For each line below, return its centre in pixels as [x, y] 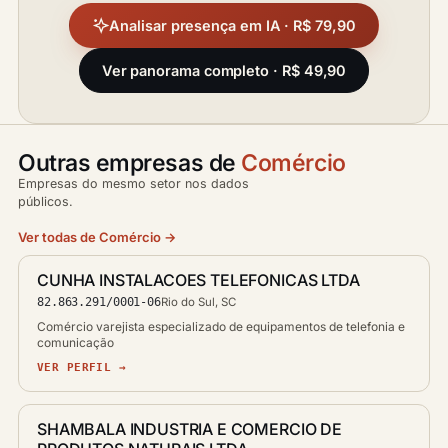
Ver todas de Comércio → [97, 236]
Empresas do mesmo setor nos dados [133, 183]
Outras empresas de [130, 162]
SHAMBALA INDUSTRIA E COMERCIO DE [189, 428]
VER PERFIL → [82, 366]
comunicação [75, 342]
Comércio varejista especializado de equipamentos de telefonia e [221, 326]
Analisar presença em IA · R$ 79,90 [232, 25]
